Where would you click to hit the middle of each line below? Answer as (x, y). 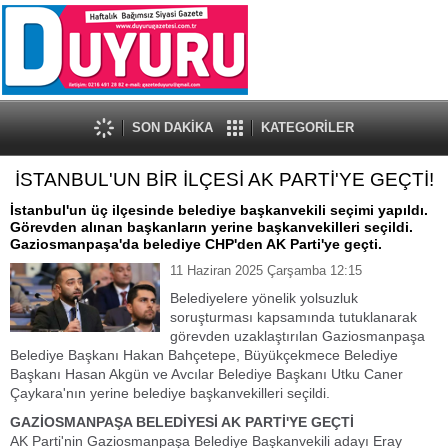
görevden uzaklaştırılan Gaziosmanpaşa (297, 336)
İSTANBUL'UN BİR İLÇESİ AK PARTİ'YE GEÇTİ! (224, 179)
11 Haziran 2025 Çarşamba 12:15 (266, 270)
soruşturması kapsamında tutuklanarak (293, 317)
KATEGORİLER (307, 127)
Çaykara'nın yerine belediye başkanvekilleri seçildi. (170, 393)
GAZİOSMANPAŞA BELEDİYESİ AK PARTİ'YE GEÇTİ (182, 422)
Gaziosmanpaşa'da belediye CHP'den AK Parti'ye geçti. (196, 244)
